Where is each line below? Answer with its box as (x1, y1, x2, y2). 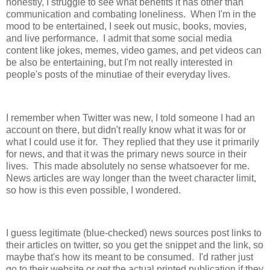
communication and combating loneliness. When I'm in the (6, 8, 256, 19)
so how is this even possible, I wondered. (6, 184, 186, 195)
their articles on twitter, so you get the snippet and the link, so (6, 240, 263, 251)
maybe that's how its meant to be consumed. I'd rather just (6, 252, 253, 263)
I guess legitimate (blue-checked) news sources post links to (6, 228, 262, 239)
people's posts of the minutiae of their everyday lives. (6, 69, 233, 80)
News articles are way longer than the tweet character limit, (6, 172, 256, 183)
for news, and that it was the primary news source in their (6, 148, 246, 159)
